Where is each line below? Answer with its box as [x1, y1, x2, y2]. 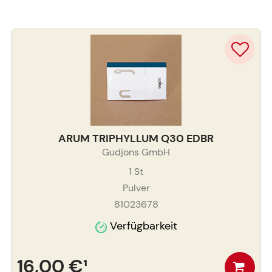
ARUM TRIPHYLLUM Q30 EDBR [58, 131, 214, 146]
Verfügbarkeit [109, 219, 177, 234]
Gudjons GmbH [102, 146, 170, 159]
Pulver [122, 182, 150, 195]
